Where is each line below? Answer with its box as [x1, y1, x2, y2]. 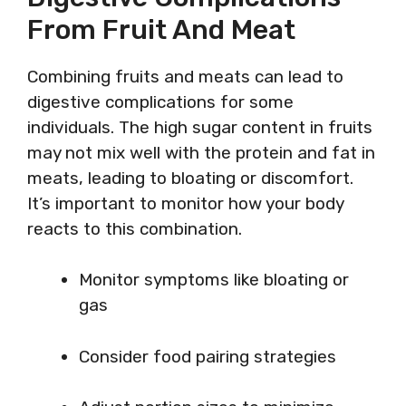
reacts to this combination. [27, 217, 242, 239]
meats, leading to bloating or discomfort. [27, 167, 353, 188]
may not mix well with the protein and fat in [27, 141, 375, 163]
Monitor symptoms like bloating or [79, 269, 349, 290]
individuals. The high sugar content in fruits [27, 116, 372, 138]
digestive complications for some [27, 91, 294, 112]
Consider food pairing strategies [79, 345, 336, 367]
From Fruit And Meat [27, 13, 295, 46]
